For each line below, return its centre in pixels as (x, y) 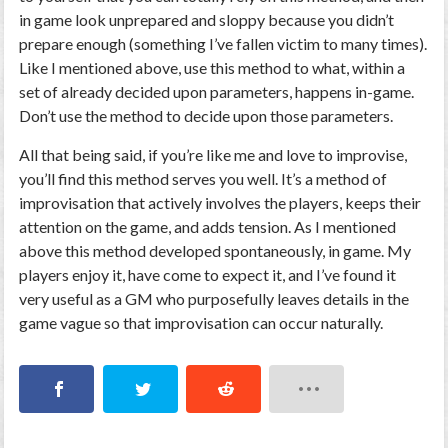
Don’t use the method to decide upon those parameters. (206, 115)
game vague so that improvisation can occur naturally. (201, 322)
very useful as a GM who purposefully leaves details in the (214, 298)
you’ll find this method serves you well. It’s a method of (203, 178)
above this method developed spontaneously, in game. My (215, 250)
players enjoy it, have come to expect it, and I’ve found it (208, 274)
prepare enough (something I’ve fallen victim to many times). (223, 43)
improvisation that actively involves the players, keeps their (220, 202)
